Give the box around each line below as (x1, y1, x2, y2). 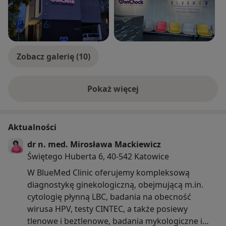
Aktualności (8, 122, 56, 133)
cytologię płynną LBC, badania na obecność (27, 191, 191, 203)
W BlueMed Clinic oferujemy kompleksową (27, 167, 190, 179)
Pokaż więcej (87, 83, 139, 95)
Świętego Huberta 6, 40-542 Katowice (27, 151, 169, 162)
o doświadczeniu (112, 88, 180, 100)
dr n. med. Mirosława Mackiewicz (27, 139, 161, 150)
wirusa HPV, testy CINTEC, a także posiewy (27, 203, 188, 215)
